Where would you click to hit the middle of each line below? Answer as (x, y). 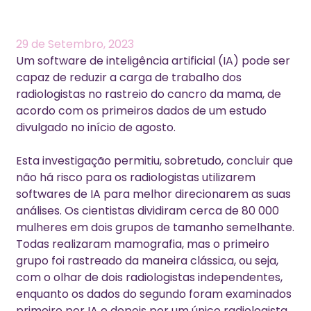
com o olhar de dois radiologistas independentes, (149, 278)
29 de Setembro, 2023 (75, 44)
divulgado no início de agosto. (95, 128)
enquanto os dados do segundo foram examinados (153, 294)
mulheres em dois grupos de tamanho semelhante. (155, 228)
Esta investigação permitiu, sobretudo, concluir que (154, 161)
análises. (40, 211)
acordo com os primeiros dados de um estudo (141, 111)
